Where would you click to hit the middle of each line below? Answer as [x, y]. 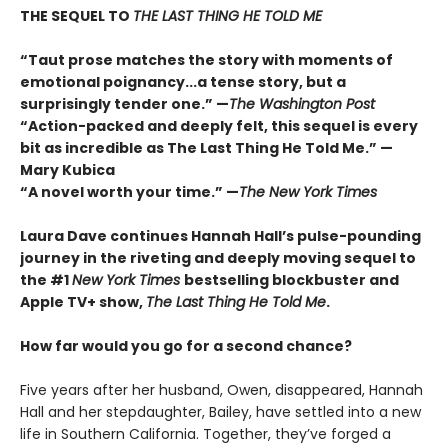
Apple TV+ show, [83, 302]
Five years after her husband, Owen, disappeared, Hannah [221, 390]
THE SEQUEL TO [76, 16]
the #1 [46, 280]
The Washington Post [302, 104]
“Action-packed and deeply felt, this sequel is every [219, 126]
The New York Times [308, 192]
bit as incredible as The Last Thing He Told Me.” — [206, 148]
